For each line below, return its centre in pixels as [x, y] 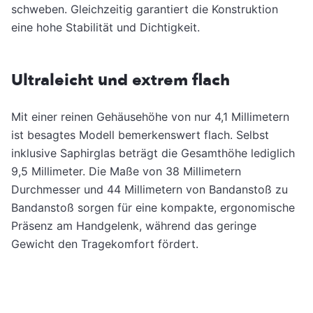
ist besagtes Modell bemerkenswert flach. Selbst [140, 134]
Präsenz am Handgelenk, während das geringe [134, 225]
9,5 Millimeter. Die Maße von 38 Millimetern [126, 171]
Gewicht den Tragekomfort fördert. [105, 243]
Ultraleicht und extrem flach [121, 80]
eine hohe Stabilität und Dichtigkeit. [105, 27]
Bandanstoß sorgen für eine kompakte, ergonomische [153, 207]
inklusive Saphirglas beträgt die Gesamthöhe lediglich [153, 153]
